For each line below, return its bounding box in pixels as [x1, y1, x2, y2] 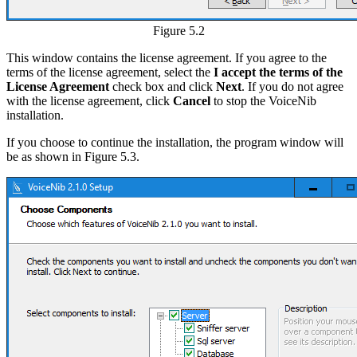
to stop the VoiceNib [210, 93, 316, 108]
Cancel [173, 93, 210, 108]
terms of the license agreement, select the [6, 65, 214, 79]
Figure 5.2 [152, 23, 205, 37]
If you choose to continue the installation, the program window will [6, 135, 343, 149]
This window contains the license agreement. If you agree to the [6, 50, 327, 65]
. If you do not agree [241, 79, 343, 93]
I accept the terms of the [214, 65, 343, 79]
